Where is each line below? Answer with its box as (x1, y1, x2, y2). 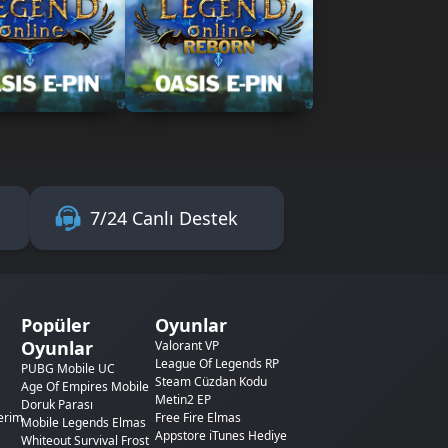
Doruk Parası (20, 396, 93, 414)
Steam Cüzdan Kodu (154, 373, 267, 391)
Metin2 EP (154, 391, 211, 409)
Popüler (20, 313, 90, 338)
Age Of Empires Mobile (20, 378, 149, 396)
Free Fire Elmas (154, 409, 241, 427)
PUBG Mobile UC (20, 360, 115, 378)
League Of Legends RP (154, 355, 279, 373)
